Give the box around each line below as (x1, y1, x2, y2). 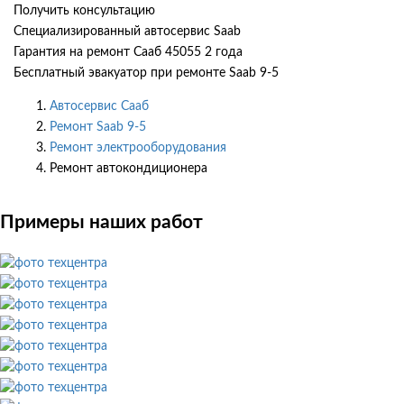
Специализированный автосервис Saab (14, 24, 241, 38)
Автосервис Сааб (50, 99, 149, 113)
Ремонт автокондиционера (50, 161, 207, 175)
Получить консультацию (14, 4, 155, 17)
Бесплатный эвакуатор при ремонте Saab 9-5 (14, 66, 279, 79)
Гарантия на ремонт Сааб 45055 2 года (14, 45, 243, 59)
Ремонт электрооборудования (50, 141, 226, 154)
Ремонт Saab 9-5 (50, 120, 146, 133)
